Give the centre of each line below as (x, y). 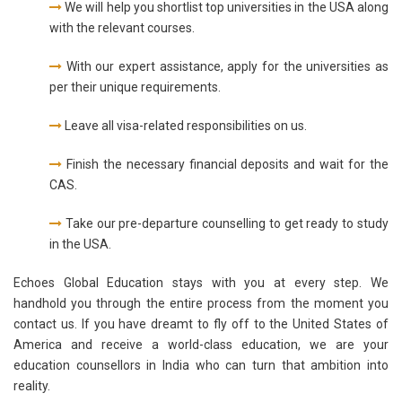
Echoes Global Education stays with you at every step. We (201, 283)
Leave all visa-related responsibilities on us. (184, 126)
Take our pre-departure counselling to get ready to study (225, 224)
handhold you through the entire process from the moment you (201, 304)
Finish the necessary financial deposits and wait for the (225, 165)
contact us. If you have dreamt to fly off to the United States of (201, 324)
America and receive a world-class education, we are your (201, 345)
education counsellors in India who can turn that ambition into (201, 366)
